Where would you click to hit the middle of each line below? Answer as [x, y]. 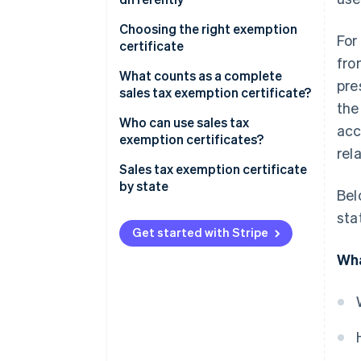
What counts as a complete [201, 76]
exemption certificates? [191, 139]
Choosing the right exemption [208, 29]
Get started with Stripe [200, 232]
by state [144, 186]
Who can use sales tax [184, 122]
